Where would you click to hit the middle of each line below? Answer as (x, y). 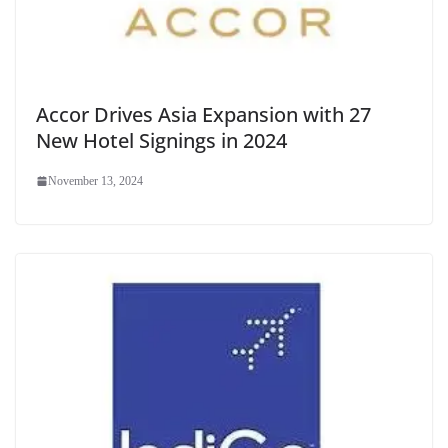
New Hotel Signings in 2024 (161, 140)
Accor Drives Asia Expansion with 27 (203, 114)
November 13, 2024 (95, 180)
